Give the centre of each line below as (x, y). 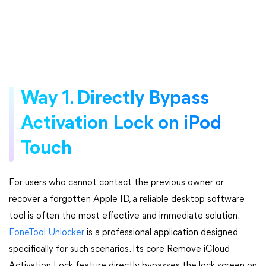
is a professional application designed (161, 233)
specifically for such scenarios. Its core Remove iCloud (119, 249)
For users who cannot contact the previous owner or (116, 183)
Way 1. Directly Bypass (115, 99)
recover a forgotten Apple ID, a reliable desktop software (127, 199)
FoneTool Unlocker (47, 233)
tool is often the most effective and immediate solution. (125, 216)
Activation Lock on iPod (121, 124)
